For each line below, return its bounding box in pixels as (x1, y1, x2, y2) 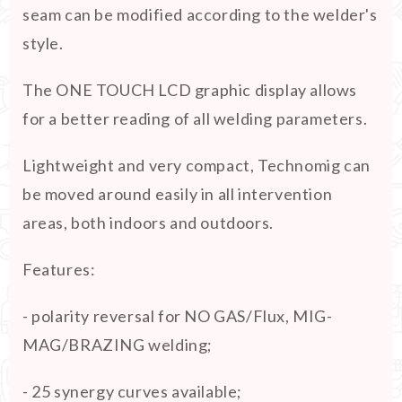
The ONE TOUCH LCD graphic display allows (22, 80, 358, 100)
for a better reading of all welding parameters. (22, 109, 368, 128)
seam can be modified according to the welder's (22, 4, 378, 24)
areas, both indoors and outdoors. (22, 213, 274, 232)
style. (22, 33, 64, 53)
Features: (22, 259, 96, 279)
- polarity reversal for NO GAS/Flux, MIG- (22, 306, 333, 326)
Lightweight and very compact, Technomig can (22, 155, 371, 175)
